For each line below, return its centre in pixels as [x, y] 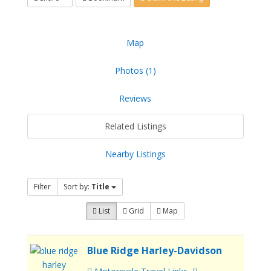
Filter [42, 187]
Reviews [135, 99]
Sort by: [77, 187]
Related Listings [135, 126]
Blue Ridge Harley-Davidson [155, 251]
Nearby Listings [135, 154]
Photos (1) [135, 71]
